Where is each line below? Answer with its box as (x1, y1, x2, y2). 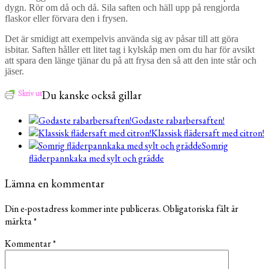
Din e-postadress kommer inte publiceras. (5, 202, 161, 215)
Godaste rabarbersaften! (131, 114, 225, 127)
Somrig (202, 139, 228, 153)
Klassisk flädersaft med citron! (151, 127, 264, 140)
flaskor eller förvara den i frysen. (5, 13, 128, 23)
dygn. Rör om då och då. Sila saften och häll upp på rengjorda (5, 2, 240, 13)
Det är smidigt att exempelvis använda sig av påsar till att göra (5, 33, 238, 44)
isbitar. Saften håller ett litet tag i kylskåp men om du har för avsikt (5, 44, 255, 55)
